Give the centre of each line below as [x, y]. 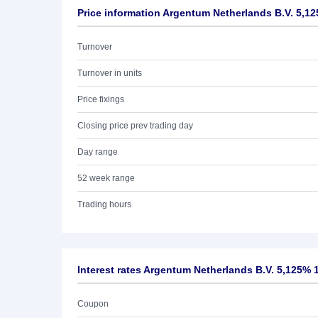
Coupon [93, 304]
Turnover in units [110, 73]
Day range [98, 152]
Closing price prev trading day [135, 126]
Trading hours [104, 204]
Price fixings [101, 99]
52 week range [106, 178]
